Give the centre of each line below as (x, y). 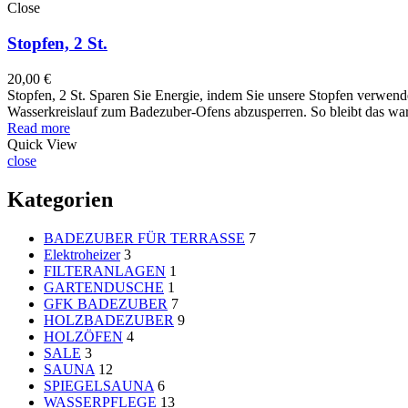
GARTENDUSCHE (104, 287)
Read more (39, 127)
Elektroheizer (82, 254)
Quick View (42, 144)
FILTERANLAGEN (105, 270)
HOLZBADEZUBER (109, 320)
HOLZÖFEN (83, 336)
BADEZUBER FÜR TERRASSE (144, 238)
